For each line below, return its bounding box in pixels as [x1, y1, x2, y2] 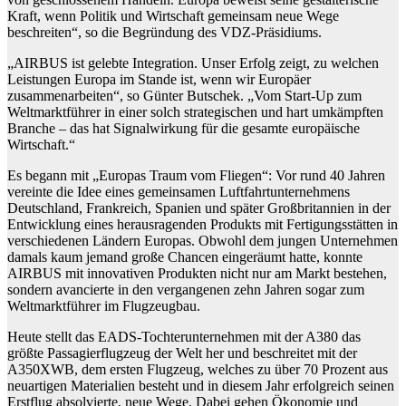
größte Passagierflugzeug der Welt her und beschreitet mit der [7, 344, 357, 361]
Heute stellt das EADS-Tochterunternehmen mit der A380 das [7, 328, 361, 344]
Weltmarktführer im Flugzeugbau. [7, 297, 200, 314]
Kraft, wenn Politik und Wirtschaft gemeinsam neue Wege [7, 7, 339, 24]
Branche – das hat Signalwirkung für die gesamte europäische [7, 120, 360, 136]
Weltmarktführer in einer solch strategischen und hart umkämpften [7, 103, 383, 120]
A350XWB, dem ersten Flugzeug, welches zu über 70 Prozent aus [7, 361, 388, 377]
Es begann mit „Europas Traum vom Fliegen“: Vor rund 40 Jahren [7, 167, 385, 183]
